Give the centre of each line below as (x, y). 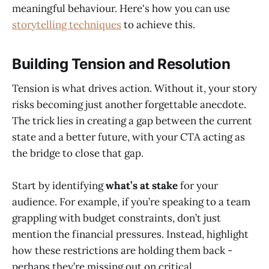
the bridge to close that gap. (78, 153)
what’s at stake (142, 186)
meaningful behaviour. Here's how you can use (121, 9)
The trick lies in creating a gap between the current (132, 120)
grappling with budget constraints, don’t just (116, 218)
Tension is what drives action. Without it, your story (134, 88)
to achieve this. (158, 25)
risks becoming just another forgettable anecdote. (129, 104)
